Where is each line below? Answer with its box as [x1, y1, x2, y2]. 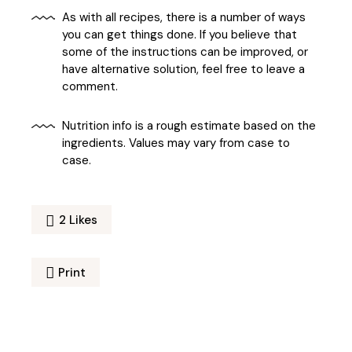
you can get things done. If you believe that [62, 26, 298, 42]
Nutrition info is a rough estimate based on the [62, 117, 317, 134]
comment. [62, 78, 119, 94]
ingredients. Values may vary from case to [62, 134, 291, 151]
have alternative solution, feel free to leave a [62, 60, 306, 77]
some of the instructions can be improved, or [62, 43, 309, 60]
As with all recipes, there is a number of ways [62, 9, 306, 25]
